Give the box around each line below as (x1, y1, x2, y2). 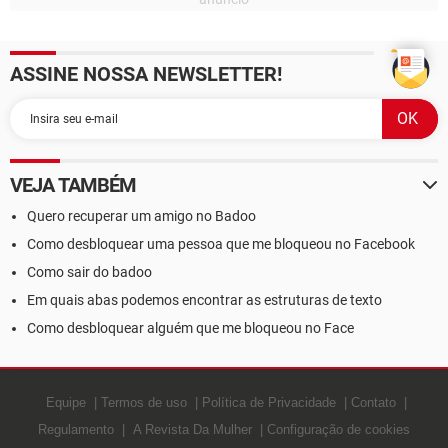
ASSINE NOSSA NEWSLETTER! (10, 62, 282, 86)
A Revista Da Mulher (133, 422, 252, 437)
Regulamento (38, 422, 114, 437)
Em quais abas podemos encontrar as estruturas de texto (27, 292, 382, 308)
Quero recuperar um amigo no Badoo (27, 208, 256, 224)
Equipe (45, 395, 86, 410)
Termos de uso (100, 395, 187, 410)
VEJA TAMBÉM (10, 173, 137, 197)
